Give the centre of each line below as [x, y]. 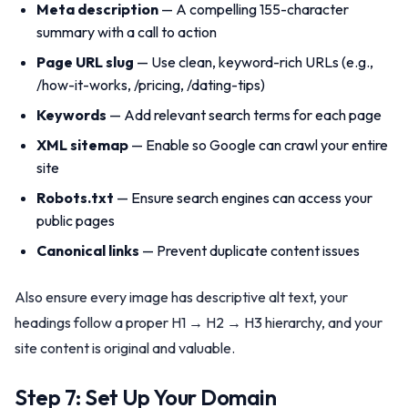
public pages [76, 220]
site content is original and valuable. [125, 348]
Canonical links [88, 250]
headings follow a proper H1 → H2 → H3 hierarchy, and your [199, 322]
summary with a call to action [127, 32]
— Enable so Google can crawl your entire [258, 145]
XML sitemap [82, 145]
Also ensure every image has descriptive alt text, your [181, 297]
